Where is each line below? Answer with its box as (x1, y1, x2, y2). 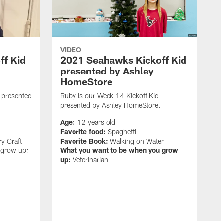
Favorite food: (60, 127, 106, 136)
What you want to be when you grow (60, 146, 178, 154)
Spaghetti (106, 127, 136, 136)
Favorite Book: (60, 136, 108, 145)
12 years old (75, 117, 115, 126)
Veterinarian (71, 155, 108, 164)
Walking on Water (108, 136, 164, 145)
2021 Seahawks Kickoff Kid (60, 53, 186, 66)
